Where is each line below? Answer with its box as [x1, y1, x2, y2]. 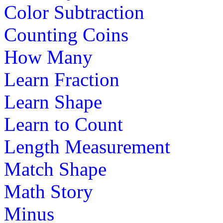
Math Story [4, 180, 93, 202]
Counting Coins [4, 23, 128, 45]
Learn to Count [4, 113, 123, 135]
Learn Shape [4, 91, 102, 112]
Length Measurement [4, 135, 170, 157]
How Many [4, 46, 93, 68]
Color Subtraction [4, 1, 144, 23]
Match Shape [4, 158, 107, 180]
